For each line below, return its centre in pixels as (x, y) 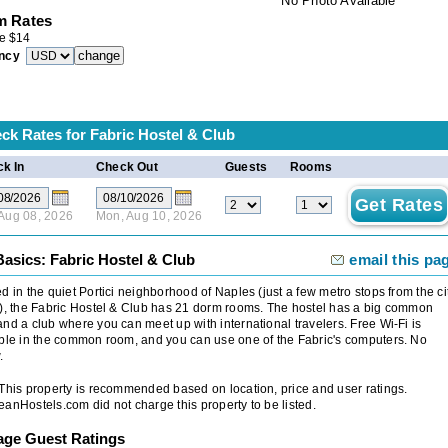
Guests (246, 166)
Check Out (126, 166)
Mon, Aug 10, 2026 (149, 215)
